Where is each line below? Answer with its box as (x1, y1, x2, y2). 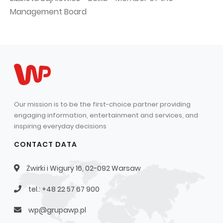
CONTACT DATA (14, 139, 77, 149)
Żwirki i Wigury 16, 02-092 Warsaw (26, 163, 141, 173)
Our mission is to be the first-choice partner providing (14, 100, 191, 109)
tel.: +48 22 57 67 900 (28, 184, 100, 194)
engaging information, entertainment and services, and (14, 111, 198, 120)
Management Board (10, 6, 87, 17)
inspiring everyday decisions (14, 121, 107, 131)
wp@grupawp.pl (28, 205, 86, 215)
